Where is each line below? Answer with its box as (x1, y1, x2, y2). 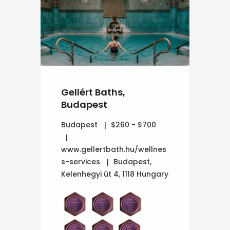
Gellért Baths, (61, 85, 125, 99)
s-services (61, 156, 100, 167)
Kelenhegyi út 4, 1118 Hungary (61, 168, 168, 179)
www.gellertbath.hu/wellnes (61, 144, 166, 155)
